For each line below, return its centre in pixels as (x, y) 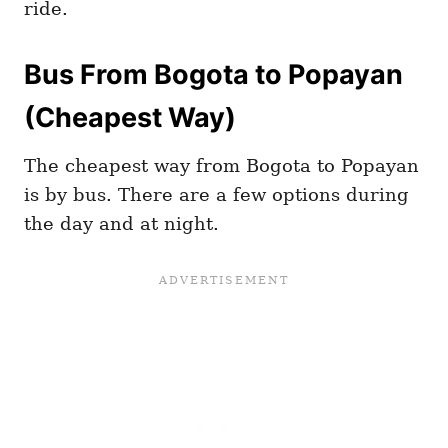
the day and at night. (121, 224)
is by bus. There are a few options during (216, 195)
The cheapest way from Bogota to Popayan (221, 166)
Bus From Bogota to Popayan (213, 75)
